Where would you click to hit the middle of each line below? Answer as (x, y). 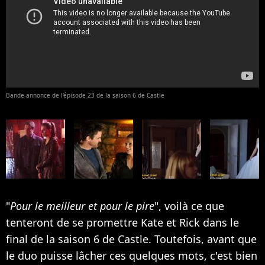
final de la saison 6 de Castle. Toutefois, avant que (131, 239)
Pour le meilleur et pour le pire (82, 206)
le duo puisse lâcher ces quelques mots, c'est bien (132, 255)
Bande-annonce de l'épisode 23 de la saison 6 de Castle (85, 95)
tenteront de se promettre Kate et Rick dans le (122, 222)
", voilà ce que (189, 206)
